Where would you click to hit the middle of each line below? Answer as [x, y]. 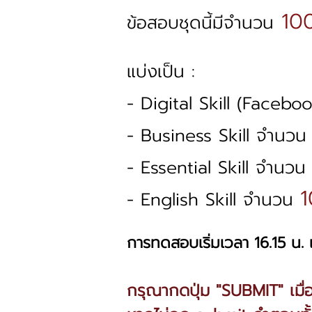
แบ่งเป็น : [161, 72]
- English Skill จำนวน [213, 200]
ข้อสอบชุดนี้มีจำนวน [200, 23]
